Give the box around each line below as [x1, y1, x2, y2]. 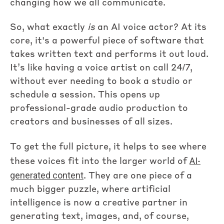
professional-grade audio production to [10, 104, 188, 113]
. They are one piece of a [83, 171, 192, 180]
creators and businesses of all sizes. [10, 117, 172, 127]
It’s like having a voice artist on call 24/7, [10, 63, 192, 73]
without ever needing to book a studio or [10, 77, 192, 86]
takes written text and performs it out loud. [10, 50, 208, 59]
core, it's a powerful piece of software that [10, 36, 204, 46]
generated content [10, 169, 83, 180]
